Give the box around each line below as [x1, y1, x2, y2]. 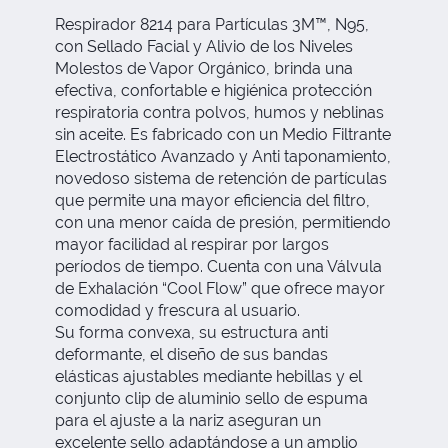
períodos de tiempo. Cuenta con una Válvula [55, 256, 382, 276]
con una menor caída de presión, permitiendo [55, 212, 391, 232]
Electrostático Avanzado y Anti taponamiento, [55, 146, 391, 166]
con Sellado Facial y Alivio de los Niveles [55, 36, 353, 56]
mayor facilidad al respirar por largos [55, 234, 329, 254]
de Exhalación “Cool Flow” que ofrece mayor [55, 278, 385, 298]
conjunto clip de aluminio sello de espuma [55, 388, 368, 408]
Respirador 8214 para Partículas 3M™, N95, [55, 14, 369, 34]
